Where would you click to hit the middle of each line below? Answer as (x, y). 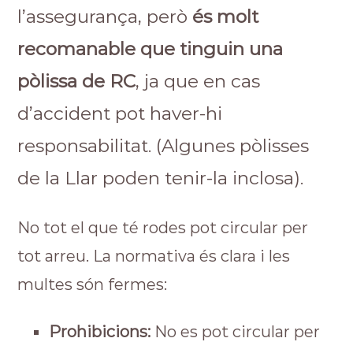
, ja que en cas (198, 81)
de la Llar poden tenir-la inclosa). (161, 178)
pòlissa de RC (77, 81)
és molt (226, 17)
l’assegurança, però (105, 17)
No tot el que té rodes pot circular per (163, 228)
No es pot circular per (236, 332)
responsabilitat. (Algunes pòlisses (163, 146)
